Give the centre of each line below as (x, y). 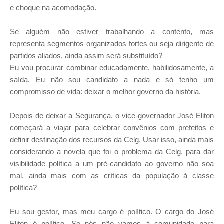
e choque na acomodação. (53, 8)
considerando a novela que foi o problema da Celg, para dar (112, 152)
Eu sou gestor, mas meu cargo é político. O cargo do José (112, 212)
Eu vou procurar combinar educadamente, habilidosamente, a (112, 68)
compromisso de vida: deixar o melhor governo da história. (105, 92)
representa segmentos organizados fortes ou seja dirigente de (112, 44)
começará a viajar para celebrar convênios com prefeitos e (112, 128)
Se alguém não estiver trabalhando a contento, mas (112, 32)
